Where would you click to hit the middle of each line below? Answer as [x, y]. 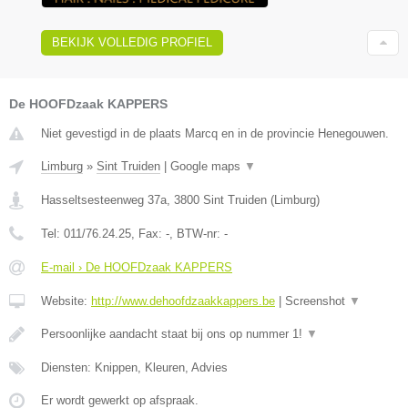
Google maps [207, 166]
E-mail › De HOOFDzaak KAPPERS [137, 267]
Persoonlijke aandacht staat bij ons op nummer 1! [173, 333]
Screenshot [317, 301]
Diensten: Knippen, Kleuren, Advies [134, 367]
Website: [66, 301]
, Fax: [148, 233]
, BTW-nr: [197, 233]
